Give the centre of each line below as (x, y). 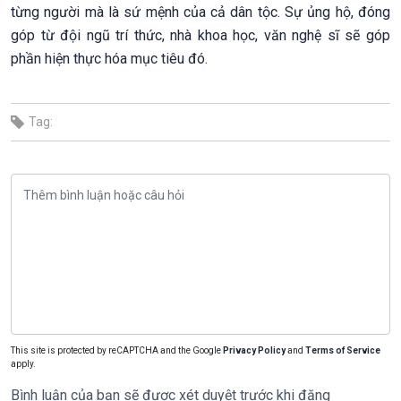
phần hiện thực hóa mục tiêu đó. (109, 58)
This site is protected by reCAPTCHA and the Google (117, 350)
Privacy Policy (254, 350)
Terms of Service (343, 350)
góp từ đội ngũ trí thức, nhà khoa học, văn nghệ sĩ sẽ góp (200, 35)
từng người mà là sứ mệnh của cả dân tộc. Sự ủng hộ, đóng (200, 12)
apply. (23, 363)
